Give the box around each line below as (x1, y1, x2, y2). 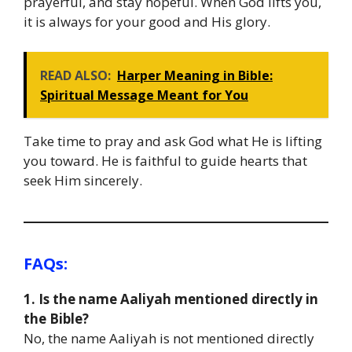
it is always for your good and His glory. (24, 13, 270, 31)
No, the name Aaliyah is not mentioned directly (24, 328, 314, 347)
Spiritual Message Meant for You (40, 86, 248, 104)
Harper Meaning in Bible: (117, 66, 273, 84)
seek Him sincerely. (24, 170, 142, 189)
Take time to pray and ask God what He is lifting (24, 131, 322, 150)
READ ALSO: (40, 66, 111, 84)
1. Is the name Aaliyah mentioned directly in (24, 289, 318, 308)
